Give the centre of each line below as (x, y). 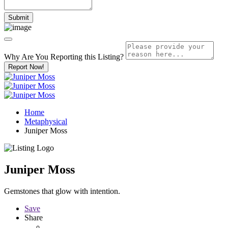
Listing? (111, 56)
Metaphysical (46, 121)
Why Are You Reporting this (51, 56)
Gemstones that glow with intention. (62, 191)
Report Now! (26, 67)
